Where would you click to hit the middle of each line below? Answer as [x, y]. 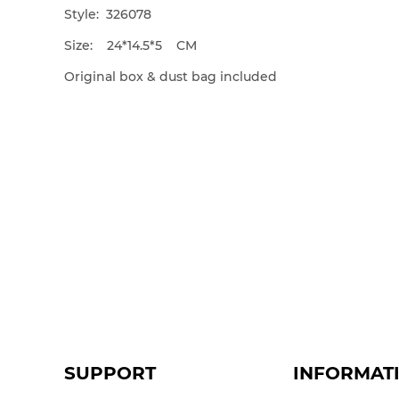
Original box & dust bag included [171, 77]
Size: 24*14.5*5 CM [130, 46]
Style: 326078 [108, 15]
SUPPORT [110, 374]
